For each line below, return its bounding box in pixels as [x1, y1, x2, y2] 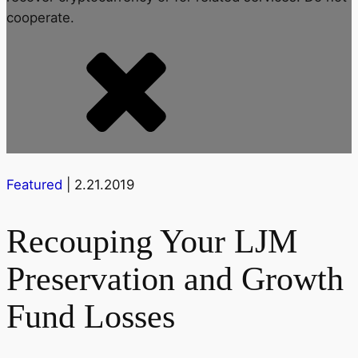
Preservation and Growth [6, 260, 344, 297]
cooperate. [6, 9, 74, 26]
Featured [6, 176, 62, 193]
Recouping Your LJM [6, 222, 297, 260]
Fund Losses [6, 297, 175, 335]
